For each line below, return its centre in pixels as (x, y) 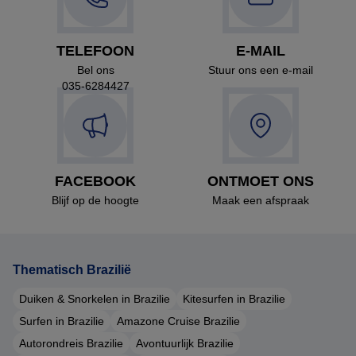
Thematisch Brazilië (72, 269)
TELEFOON (95, 50)
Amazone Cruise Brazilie (178, 321)
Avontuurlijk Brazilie (185, 343)
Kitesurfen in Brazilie (234, 298)
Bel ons (95, 70)
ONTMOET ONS (261, 181)
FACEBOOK (95, 181)
